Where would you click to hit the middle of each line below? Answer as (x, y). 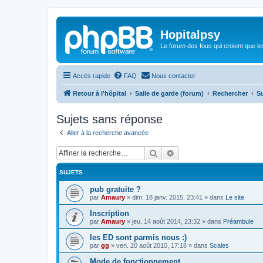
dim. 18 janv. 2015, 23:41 (167, 197)
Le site (235, 197)
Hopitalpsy (190, 35)
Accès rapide (92, 75)
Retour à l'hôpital (100, 93)
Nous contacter (173, 75)
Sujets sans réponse (109, 119)
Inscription (109, 213)
